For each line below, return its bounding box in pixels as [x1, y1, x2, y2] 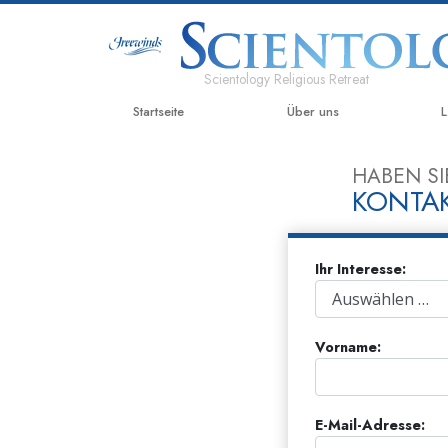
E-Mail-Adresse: [314, 415, 425, 436]
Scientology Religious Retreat [204, 68, 370, 89]
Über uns [286, 102, 339, 121]
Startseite [133, 102, 184, 121]
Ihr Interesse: [314, 259, 406, 280]
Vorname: [314, 337, 381, 358]
